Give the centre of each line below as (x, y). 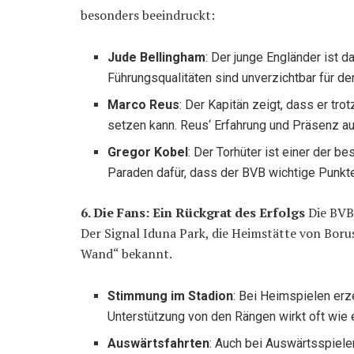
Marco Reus (144, 105)
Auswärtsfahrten (159, 344)
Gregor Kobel (148, 153)
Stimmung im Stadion (171, 296)
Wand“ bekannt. (126, 254)
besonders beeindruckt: (148, 15)
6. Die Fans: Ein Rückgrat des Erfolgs (193, 213)
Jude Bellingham (157, 58)
